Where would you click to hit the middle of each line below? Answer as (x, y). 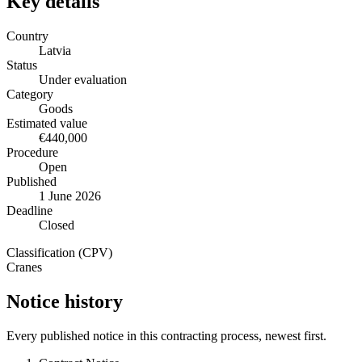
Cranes (24, 267)
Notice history (65, 302)
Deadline (29, 211)
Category (30, 95)
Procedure (32, 153)
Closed (57, 225)
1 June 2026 (70, 196)
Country (27, 36)
